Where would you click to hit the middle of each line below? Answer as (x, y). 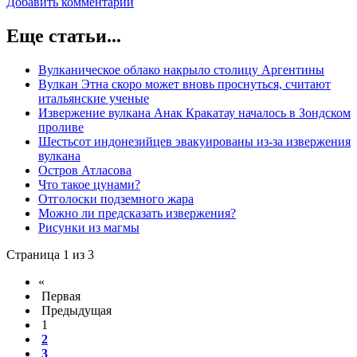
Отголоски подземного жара (116, 198)
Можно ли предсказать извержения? (137, 213)
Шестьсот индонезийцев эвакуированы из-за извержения (194, 141)
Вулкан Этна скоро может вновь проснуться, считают (184, 84)
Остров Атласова (85, 170)
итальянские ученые (94, 98)
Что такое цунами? (89, 184)
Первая (61, 296)
